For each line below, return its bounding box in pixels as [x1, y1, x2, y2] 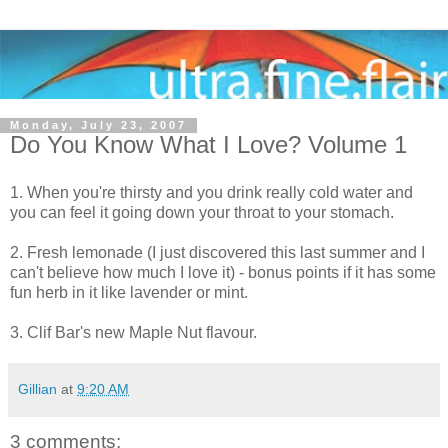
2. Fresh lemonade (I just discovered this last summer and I [10, 244, 425, 262]
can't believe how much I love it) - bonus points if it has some [10, 264, 436, 282]
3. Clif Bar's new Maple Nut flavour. [10, 324, 257, 342]
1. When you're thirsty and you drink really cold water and [10, 184, 413, 202]
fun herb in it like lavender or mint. [10, 284, 248, 302]
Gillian [18, 381, 57, 398]
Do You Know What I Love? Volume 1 [10, 131, 407, 159]
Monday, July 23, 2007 [10, 119, 187, 132]
